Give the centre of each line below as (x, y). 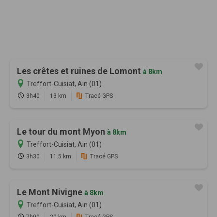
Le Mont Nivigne (51, 192)
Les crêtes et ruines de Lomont (80, 71)
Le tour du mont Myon (62, 132)
